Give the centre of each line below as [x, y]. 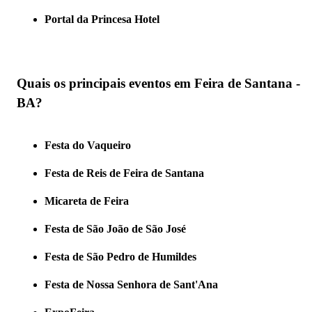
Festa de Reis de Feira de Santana [124, 173]
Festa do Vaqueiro [88, 146]
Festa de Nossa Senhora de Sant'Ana [131, 285]
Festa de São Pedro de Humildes [120, 257]
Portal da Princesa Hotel [102, 19]
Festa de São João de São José [115, 229]
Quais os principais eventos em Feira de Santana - [158, 84]
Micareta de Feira [87, 201]
